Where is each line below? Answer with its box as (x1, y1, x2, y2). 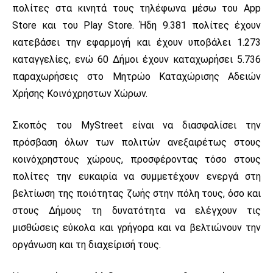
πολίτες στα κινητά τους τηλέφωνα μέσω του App (12, 2, 261, 14)
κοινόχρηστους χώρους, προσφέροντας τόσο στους (12, 153, 261, 165)
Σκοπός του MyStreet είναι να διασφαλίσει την (12, 119, 261, 131)
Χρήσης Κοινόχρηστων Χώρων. (12, 87, 147, 99)
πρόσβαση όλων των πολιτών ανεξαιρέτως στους (12, 136, 261, 148)
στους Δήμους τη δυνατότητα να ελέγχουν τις (12, 204, 261, 216)
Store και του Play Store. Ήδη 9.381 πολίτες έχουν (12, 19, 261, 31)
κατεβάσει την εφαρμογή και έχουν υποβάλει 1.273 (12, 36, 261, 48)
